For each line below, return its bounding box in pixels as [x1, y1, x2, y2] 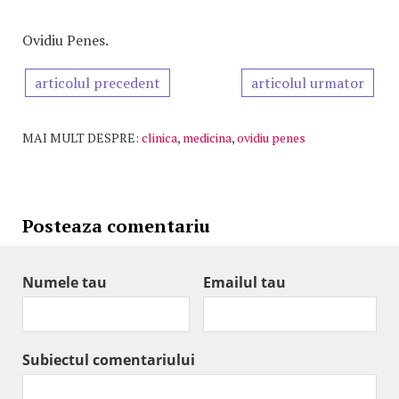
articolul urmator [251, 73, 364, 94]
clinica [142, 129, 177, 147]
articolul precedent [35, 73, 160, 94]
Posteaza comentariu [22, 214, 210, 239]
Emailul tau [203, 273, 286, 293]
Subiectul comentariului [22, 350, 195, 370]
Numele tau [22, 273, 107, 293]
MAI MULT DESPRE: [22, 129, 139, 147]
